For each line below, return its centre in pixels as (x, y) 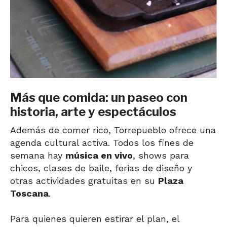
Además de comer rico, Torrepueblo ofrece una (113, 130)
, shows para (161, 156)
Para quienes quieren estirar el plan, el (95, 219)
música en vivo (99, 156)
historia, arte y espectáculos (93, 112)
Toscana (29, 194)
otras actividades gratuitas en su (84, 181)
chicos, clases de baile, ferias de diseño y (101, 168)
